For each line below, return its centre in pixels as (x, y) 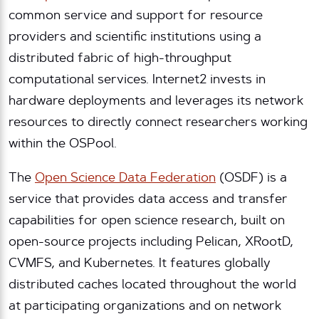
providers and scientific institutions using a (135, 38)
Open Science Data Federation (125, 179)
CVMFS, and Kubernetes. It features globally (140, 265)
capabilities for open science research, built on (147, 222)
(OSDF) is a (251, 179)
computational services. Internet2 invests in (137, 81)
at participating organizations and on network (145, 307)
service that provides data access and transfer (148, 200)
